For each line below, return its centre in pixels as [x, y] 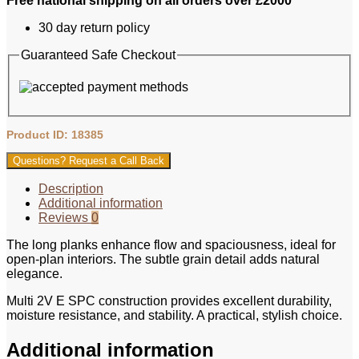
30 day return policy [94, 28]
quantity [28, 112]
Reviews [65, 217]
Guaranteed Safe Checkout [98, 55]
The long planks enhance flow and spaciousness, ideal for [171, 244]
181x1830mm [44, 98]
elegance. [34, 273]
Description [71, 188]
